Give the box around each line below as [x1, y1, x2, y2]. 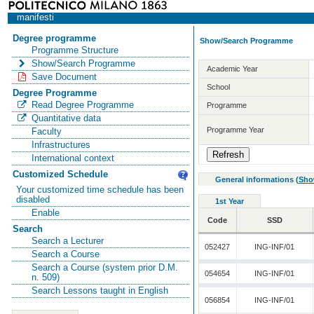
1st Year [214, 197, 244, 206]
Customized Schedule [12, 169, 108, 179]
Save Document [31, 71, 97, 82]
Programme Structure [31, 45, 118, 55]
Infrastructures [31, 139, 90, 150]
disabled [16, 194, 50, 205]
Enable [31, 207, 60, 218]
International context [31, 153, 114, 163]
